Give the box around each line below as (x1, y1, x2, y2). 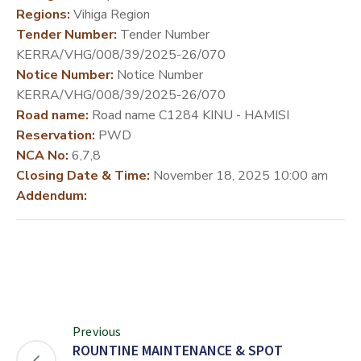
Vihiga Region (70, 5, 150, 23)
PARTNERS (12, 36, 66, 51)
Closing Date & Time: (16, 166, 150, 185)
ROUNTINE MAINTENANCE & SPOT (73, 340, 283, 359)
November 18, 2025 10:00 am (150, 166, 328, 185)
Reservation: (16, 126, 95, 144)
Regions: (16, 5, 70, 23)
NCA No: (16, 146, 68, 164)
